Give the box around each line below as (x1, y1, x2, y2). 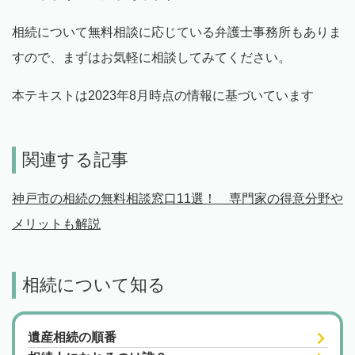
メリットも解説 (12, 217, 101, 231)
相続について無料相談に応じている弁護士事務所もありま (12, 25, 342, 40)
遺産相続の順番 (28, 330, 116, 345)
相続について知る (22, 275, 166, 296)
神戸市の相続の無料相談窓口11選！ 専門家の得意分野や (12, 192, 343, 206)
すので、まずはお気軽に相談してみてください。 (12, 51, 291, 65)
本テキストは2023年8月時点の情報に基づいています (12, 89, 314, 103)
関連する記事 (22, 150, 128, 170)
